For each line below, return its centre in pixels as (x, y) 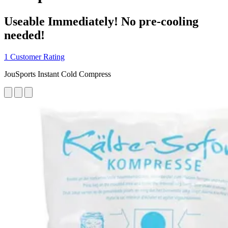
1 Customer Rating (34, 56)
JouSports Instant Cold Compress (58, 74)
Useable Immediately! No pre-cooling (101, 21)
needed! (24, 35)
